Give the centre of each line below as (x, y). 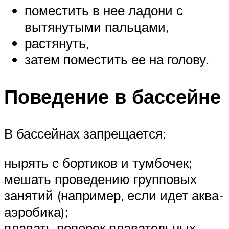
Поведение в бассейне (112, 96)
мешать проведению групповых (100, 179)
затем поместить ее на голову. (117, 60)
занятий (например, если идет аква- (114, 196)
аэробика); (36, 212)
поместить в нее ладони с (104, 10)
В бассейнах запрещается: (85, 133)
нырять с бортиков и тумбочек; (98, 163)
